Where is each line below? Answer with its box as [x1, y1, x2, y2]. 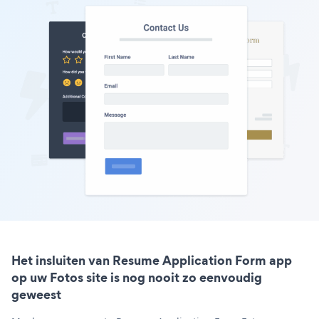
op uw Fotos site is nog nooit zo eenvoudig [11, 268, 262, 286]
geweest [11, 285, 61, 303]
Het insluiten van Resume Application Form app [11, 251, 292, 269]
